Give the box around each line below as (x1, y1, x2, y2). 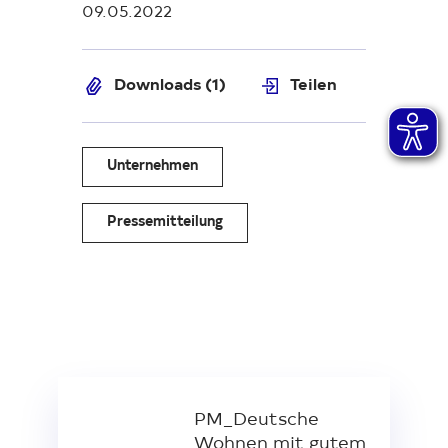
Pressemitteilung (107, 215, 223, 230)
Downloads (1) (114, 77, 226, 94)
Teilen (290, 77, 337, 94)
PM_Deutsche (194, 411, 319, 430)
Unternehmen (107, 159, 198, 174)
